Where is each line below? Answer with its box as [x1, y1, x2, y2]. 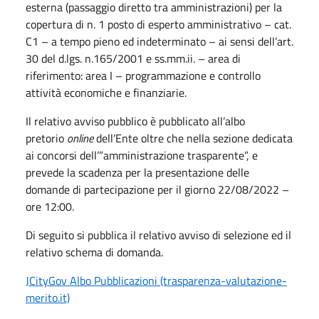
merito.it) [26, 288, 70, 306]
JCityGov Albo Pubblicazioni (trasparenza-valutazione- [26, 271, 287, 289]
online [67, 129, 93, 147]
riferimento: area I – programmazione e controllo [26, 66, 261, 84]
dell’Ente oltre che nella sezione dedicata [93, 129, 293, 147]
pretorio [26, 129, 67, 147]
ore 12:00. [26, 197, 74, 215]
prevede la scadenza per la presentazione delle [26, 163, 249, 181]
